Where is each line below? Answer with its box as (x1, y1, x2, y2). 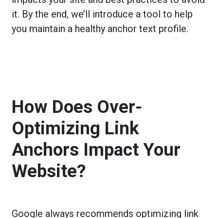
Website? (12, 160, 86, 182)
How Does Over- (12, 96, 142, 117)
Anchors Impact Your (12, 139, 181, 160)
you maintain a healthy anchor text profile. (12, 22, 191, 35)
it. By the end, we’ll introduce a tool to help (12, 8, 193, 20)
